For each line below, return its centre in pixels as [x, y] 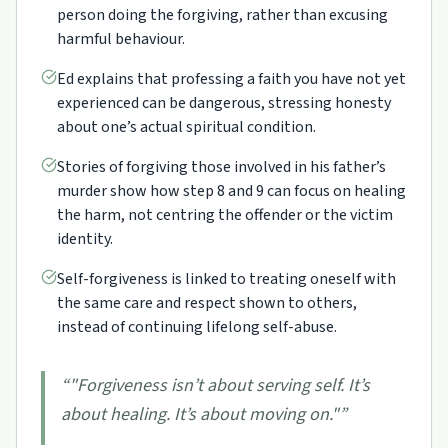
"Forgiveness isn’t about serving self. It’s [219, 385]
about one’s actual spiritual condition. [186, 127]
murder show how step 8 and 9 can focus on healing [231, 191]
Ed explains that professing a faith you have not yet [231, 79]
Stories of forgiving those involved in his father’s [221, 167]
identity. [85, 239]
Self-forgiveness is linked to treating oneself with [226, 279]
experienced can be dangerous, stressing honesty [224, 103]
